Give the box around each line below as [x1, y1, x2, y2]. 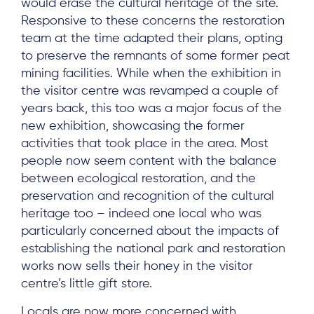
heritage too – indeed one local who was [21, 207, 261, 221]
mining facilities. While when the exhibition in [21, 67, 281, 81]
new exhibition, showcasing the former [21, 120, 245, 133]
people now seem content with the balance [21, 155, 277, 168]
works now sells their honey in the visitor [21, 260, 253, 273]
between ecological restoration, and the [21, 172, 256, 186]
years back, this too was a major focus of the [21, 102, 282, 116]
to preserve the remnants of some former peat [21, 50, 290, 63]
